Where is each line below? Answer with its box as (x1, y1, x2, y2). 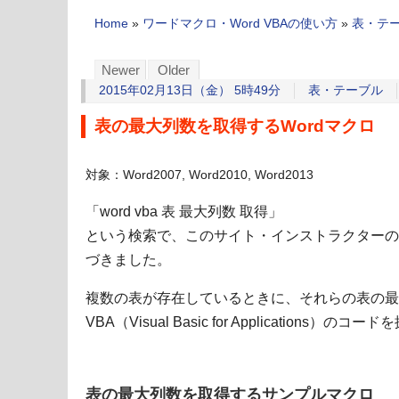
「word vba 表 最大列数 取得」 (85, 204, 282, 220)
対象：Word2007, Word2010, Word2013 (85, 168, 313, 183)
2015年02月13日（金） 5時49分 (99, 84, 281, 98)
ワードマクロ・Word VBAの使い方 (142, 17, 338, 31)
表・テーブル (308, 84, 383, 98)
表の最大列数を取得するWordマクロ (94, 117, 375, 136)
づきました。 (85, 252, 171, 268)
